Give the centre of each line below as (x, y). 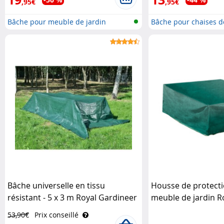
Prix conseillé (56, 215)
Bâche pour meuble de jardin (57, 22)
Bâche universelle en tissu (56, 185)
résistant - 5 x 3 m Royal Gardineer (72, 197)
